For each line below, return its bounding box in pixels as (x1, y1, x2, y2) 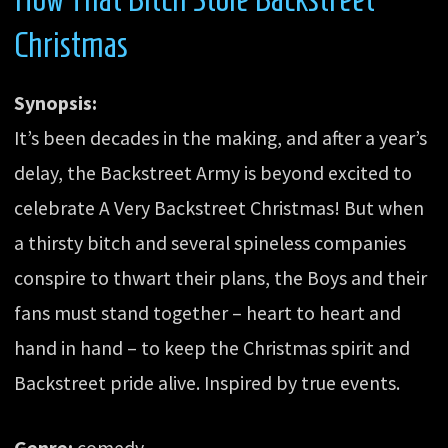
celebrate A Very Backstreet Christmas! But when (14, 195, 425, 220)
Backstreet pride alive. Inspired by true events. (14, 370, 401, 395)
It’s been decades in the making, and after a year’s (14, 125, 428, 150)
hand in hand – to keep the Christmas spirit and (14, 335, 411, 360)
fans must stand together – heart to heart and (14, 300, 402, 325)
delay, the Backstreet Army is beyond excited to (14, 160, 413, 185)
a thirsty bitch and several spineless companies (14, 230, 407, 255)
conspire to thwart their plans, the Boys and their (14, 265, 428, 290)
